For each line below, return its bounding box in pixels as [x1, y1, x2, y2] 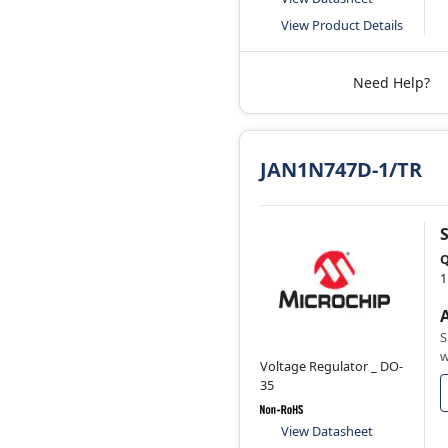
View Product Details [281, 16, 403, 35]
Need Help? [352, 73, 430, 93]
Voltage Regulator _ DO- [260, 356, 403, 375]
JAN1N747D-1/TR [260, 156, 422, 184]
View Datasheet [281, 422, 373, 441]
